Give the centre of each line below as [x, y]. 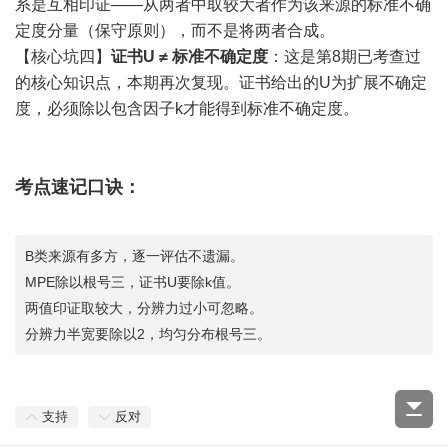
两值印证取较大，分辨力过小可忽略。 [144, 308]
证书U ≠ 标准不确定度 [189, 56]
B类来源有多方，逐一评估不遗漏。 [134, 256]
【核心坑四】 [63, 56]
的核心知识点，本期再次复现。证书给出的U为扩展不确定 [221, 82]
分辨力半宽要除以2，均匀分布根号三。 [148, 334]
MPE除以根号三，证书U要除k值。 [132, 282]
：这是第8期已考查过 [344, 56]
